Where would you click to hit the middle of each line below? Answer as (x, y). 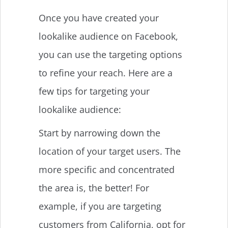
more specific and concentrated (107, 169)
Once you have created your (99, 18)
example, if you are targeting (100, 206)
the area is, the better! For (94, 188)
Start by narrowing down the (99, 133)
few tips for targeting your (94, 91)
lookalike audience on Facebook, (108, 36)
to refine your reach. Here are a (106, 73)
